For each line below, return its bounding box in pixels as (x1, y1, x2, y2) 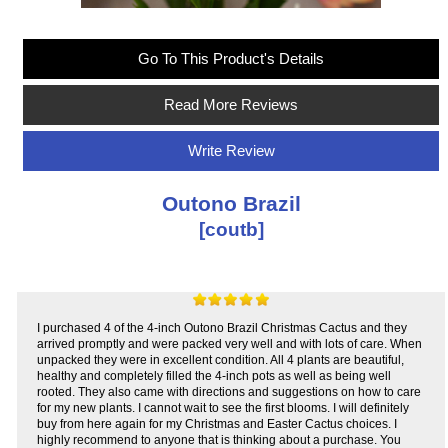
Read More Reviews (160, 96, 303, 113)
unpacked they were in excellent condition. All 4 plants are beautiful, (37, 352, 405, 366)
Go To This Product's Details (134, 50, 329, 68)
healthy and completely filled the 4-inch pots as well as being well (37, 368, 392, 382)
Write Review (183, 141, 279, 159)
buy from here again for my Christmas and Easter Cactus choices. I (37, 416, 398, 430)
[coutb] (198, 218, 264, 240)
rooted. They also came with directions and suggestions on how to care (37, 384, 422, 398)
